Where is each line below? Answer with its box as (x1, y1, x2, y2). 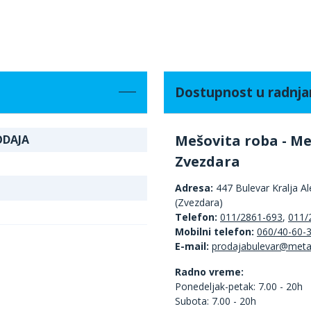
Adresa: (175, 180, 213, 194)
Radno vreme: (175, 264, 244, 278)
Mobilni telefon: (175, 224, 257, 238)
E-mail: (175, 239, 209, 253)
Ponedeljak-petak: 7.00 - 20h (175, 279, 303, 293)
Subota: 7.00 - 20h (175, 294, 256, 308)
